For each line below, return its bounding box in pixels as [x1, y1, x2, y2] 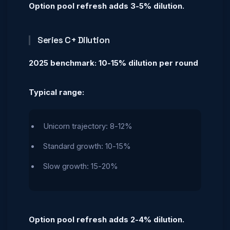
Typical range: [29, 88, 84, 97]
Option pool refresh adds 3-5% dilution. [29, 2, 184, 11]
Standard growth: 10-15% [43, 141, 131, 151]
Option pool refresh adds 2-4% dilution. [29, 215, 184, 224]
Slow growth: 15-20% [43, 161, 118, 171]
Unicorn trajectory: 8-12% [43, 121, 132, 131]
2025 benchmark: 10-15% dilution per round [29, 59, 198, 68]
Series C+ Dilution [37, 34, 110, 46]
